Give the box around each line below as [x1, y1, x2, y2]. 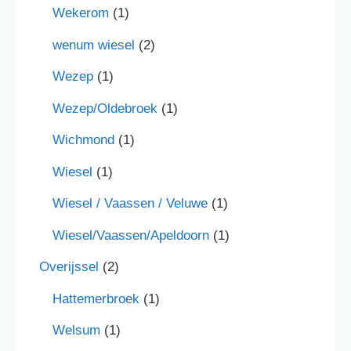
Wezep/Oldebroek [52, 100, 157, 116]
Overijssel [39, 259, 99, 275]
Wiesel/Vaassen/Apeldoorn [52, 227, 209, 243]
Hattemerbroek [52, 291, 139, 306]
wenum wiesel [52, 37, 135, 52]
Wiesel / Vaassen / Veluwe [52, 196, 208, 212]
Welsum [52, 323, 100, 338]
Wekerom [52, 5, 109, 21]
